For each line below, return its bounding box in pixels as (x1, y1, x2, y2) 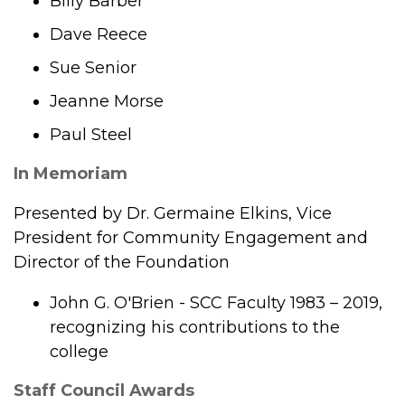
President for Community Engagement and (14, 228, 368, 249)
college (50, 342, 108, 363)
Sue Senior (50, 57, 137, 78)
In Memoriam (14, 163, 127, 184)
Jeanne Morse (50, 90, 164, 111)
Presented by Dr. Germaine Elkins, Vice (14, 203, 332, 224)
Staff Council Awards (14, 381, 194, 401)
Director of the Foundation (14, 252, 230, 273)
